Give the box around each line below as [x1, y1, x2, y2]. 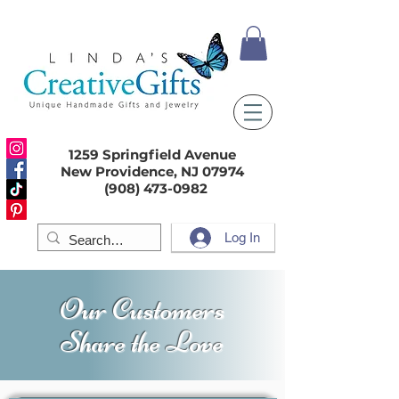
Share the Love [60, 323, 224, 361]
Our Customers [59, 290, 224, 328]
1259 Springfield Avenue [57, 146, 236, 163]
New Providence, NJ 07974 [49, 163, 244, 180]
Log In [224, 230, 261, 245]
